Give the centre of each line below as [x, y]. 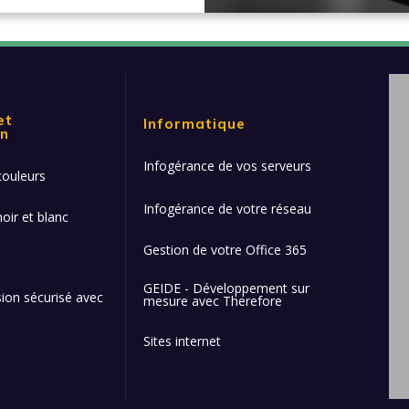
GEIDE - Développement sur [226, 288]
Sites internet [182, 341]
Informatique [194, 124]
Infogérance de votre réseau [227, 209]
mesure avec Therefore [212, 301]
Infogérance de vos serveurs [227, 166]
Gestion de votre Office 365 [225, 250]
